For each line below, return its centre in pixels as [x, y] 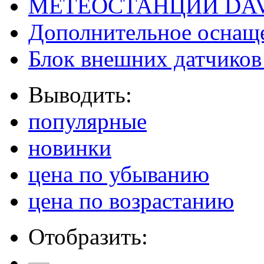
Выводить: [80, 94]
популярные [88, 121]
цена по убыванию [119, 174]
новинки [70, 147]
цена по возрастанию [131, 200]
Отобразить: [88, 236]
